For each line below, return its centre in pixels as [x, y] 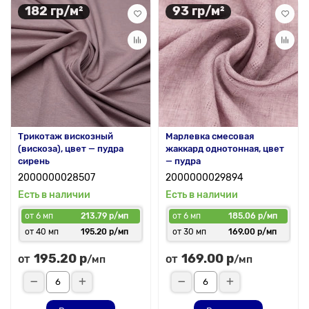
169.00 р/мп [252, 231]
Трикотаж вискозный [66, 136]
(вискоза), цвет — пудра [71, 148]
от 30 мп [189, 231]
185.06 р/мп [253, 216]
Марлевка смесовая [210, 136]
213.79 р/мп [104, 216]
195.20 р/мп [104, 231]
